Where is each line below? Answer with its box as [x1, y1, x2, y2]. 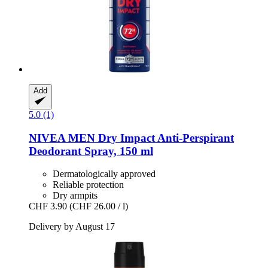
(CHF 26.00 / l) [69, 201, 128, 212]
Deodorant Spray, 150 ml [29, 144, 153, 157]
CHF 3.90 [29, 201, 67, 212]
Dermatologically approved [53, 169, 156, 179]
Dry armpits [53, 190, 98, 201]
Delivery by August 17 [29, 221, 115, 232]
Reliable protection [53, 179, 124, 190]
